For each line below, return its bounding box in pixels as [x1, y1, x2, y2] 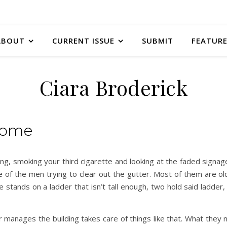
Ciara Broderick [39, 74, 188, 101]
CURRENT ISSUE [52, 35, 115, 46]
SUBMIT [141, 35, 173, 46]
